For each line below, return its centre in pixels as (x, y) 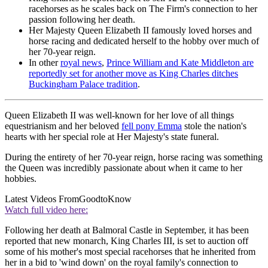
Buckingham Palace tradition (83, 84)
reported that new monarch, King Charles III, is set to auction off (127, 241)
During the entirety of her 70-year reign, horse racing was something (134, 157)
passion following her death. (83, 20)
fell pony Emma (152, 126)
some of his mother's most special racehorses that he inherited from (130, 252)
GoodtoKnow (105, 199)
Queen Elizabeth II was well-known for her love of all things (119, 115)
